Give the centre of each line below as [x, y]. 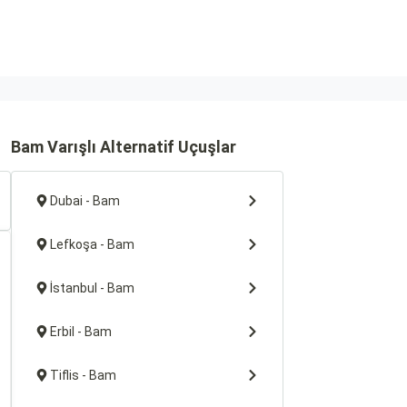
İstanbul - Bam [92, 288]
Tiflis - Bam [83, 375]
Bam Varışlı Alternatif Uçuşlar [124, 147]
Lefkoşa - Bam [92, 244]
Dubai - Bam [85, 201]
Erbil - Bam [81, 332]
